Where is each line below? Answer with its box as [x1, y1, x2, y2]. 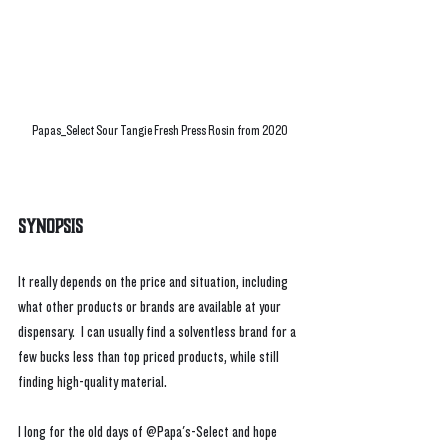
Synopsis [18, 213, 83, 239]
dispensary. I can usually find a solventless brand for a [18, 323, 299, 341]
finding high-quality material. [18, 373, 170, 391]
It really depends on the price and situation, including [18, 273, 291, 291]
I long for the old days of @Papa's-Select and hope [18, 423, 280, 441]
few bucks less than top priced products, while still [18, 348, 282, 366]
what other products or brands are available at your [18, 298, 284, 316]
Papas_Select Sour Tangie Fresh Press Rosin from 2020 [32, 122, 288, 138]
